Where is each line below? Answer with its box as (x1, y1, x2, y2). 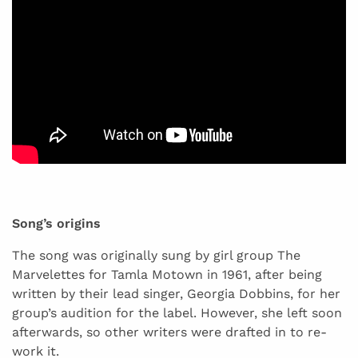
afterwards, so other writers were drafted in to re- (12, 324, 327, 340)
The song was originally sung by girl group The (12, 248, 300, 264)
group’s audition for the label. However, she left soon (12, 305, 342, 321)
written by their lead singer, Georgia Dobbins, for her (12, 286, 340, 302)
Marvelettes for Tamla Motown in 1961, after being (12, 267, 322, 283)
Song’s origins (12, 216, 101, 232)
